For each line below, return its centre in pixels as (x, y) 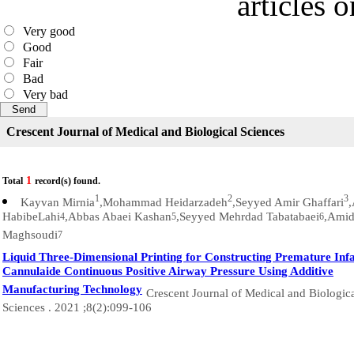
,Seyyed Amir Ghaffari (288, 202)
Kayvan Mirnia (58, 202)
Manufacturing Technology (72, 292)
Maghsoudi (30, 237)
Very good (46, 31)
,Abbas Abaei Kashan (118, 219)
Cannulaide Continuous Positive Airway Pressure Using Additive (168, 273)
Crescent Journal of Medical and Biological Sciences (145, 132)
